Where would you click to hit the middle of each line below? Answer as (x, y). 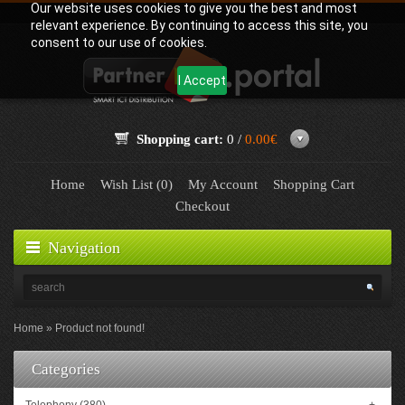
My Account (223, 184)
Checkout (202, 206)
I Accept (202, 80)
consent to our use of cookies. (118, 42)
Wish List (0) (137, 184)
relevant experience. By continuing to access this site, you (199, 25)
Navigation (84, 248)
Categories (66, 369)
